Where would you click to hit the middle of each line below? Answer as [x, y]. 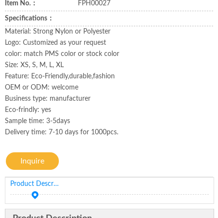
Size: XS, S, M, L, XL [34, 65]
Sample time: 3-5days [37, 121]
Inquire [32, 161]
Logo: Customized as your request [55, 43]
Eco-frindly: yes [28, 110]
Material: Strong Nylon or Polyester [58, 32]
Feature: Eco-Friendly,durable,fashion [60, 76]
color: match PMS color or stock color [62, 54]
